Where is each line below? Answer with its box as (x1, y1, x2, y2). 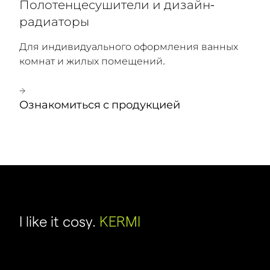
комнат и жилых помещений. (19, 56, 165, 67)
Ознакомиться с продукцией (19, 99, 180, 111)
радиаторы (19, 15, 89, 29)
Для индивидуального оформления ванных (19, 42, 238, 52)
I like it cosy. (19, 213, 99, 230)
